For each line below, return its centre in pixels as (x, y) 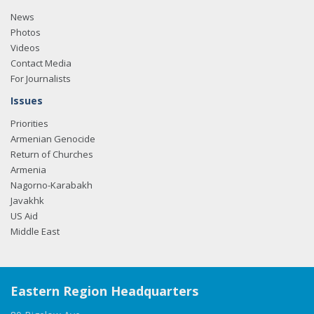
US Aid (24, 216)
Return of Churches (52, 154)
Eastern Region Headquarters (104, 291)
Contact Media (41, 63)
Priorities (29, 123)
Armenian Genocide (53, 139)
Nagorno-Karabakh (52, 185)
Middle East (35, 231)
